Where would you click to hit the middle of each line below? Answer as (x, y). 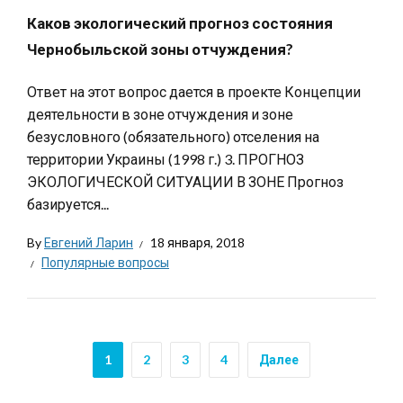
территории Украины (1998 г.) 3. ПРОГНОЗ (166, 159)
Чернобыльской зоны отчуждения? (160, 49)
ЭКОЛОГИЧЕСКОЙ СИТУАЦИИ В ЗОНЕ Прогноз (185, 181)
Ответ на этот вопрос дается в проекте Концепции (194, 91)
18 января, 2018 (197, 242)
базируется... (68, 204)
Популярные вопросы (105, 262)
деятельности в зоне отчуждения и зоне (160, 114)
